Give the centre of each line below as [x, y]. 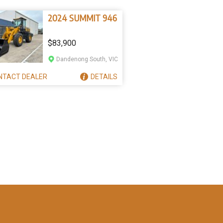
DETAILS [104, 76]
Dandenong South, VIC [87, 59]
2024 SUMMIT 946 [82, 18]
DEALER [35, 76]
